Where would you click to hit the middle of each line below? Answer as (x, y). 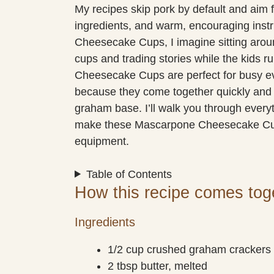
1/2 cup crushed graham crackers (189, 249)
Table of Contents (129, 174)
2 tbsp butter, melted (157, 266)
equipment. (102, 141)
